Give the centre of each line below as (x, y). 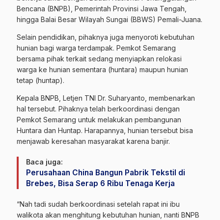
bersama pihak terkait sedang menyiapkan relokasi (99, 59)
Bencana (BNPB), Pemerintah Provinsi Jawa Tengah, (102, 9)
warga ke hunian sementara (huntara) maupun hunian (102, 70)
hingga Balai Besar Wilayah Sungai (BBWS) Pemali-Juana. (110, 20)
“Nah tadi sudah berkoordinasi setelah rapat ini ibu (98, 204)
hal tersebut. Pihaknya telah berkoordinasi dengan (98, 109)
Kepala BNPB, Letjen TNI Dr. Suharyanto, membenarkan (106, 98)
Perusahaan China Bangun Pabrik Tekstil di (106, 173)
